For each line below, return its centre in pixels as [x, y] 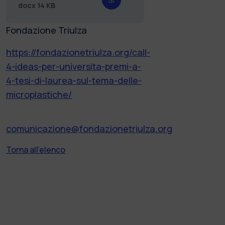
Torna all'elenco [36, 149]
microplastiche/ [39, 94]
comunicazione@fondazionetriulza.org [89, 128]
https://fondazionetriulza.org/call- [78, 52]
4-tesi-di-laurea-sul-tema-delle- [74, 80]
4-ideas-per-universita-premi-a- [74, 66]
